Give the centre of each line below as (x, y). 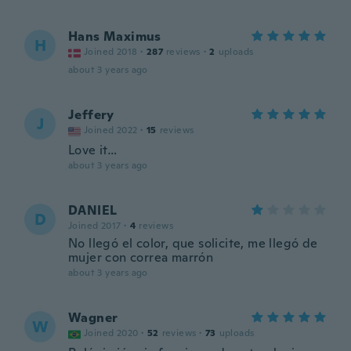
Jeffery (91, 115)
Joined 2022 (111, 130)
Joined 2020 (111, 333)
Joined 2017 (95, 226)
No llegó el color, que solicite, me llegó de (193, 243)
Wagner (93, 318)
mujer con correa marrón (141, 257)
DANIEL (93, 210)
